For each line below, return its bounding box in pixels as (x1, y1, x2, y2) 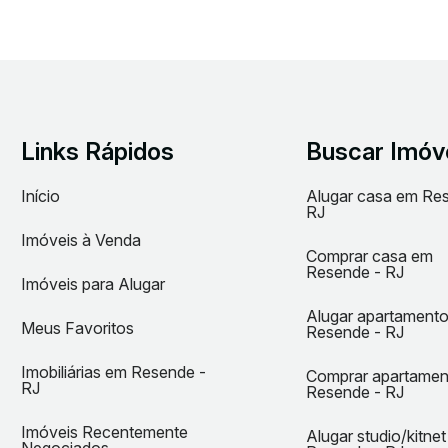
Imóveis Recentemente (21, 422, 188, 442)
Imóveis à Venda (21, 230, 141, 250)
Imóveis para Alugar (21, 274, 165, 294)
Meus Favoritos (21, 318, 134, 338)
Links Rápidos (21, 137, 174, 166)
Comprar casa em (306, 246, 433, 266)
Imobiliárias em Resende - (21, 362, 206, 382)
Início (21, 186, 60, 206)
